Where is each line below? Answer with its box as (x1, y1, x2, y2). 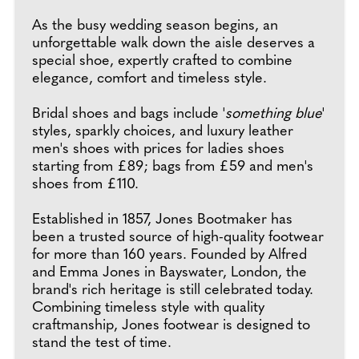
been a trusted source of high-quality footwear (32, 229, 324, 245)
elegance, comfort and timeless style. (32, 71, 267, 87)
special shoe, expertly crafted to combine (32, 53, 292, 69)
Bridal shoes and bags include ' (32, 106, 225, 122)
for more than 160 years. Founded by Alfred (32, 247, 307, 263)
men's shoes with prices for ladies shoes (32, 141, 284, 157)
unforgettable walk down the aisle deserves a (32, 35, 315, 51)
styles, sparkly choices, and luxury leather (32, 123, 293, 139)
